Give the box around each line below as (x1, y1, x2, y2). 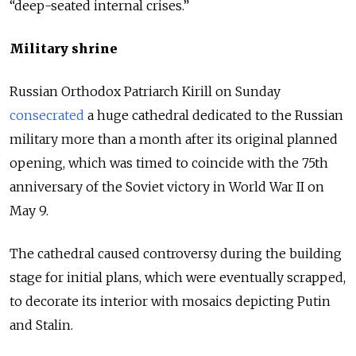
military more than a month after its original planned (10, 131, 338, 148)
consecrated (10, 107, 84, 124)
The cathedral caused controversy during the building (10, 246, 342, 262)
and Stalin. (10, 317, 73, 334)
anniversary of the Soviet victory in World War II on (10, 179, 324, 195)
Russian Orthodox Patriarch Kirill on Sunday (10, 83, 281, 100)
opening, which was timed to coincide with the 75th (10, 155, 328, 172)
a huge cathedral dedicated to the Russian (84, 107, 343, 124)
